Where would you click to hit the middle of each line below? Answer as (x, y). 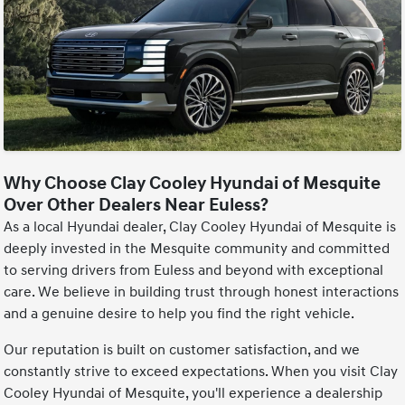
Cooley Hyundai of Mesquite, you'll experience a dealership (193, 394)
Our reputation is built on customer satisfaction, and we (182, 350)
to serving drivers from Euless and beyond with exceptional (194, 271)
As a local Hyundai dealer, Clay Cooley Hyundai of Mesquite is (200, 227)
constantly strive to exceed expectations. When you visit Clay (201, 372)
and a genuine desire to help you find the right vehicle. (179, 314)
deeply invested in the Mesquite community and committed (197, 249)
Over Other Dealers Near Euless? (137, 206)
